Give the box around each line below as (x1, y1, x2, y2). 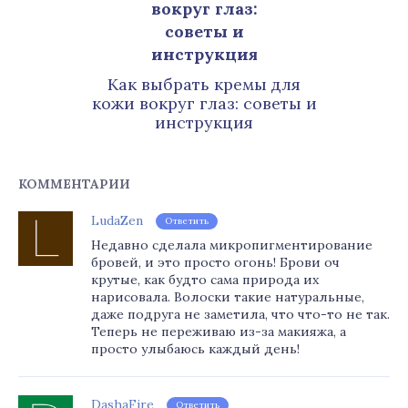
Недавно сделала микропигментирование (91, 237, 372, 253)
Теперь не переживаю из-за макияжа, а (91, 323, 346, 340)
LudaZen (91, 212, 143, 229)
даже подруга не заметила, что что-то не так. (91, 306, 390, 322)
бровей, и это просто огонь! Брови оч (91, 254, 340, 270)
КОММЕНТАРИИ (18, 176, 130, 192)
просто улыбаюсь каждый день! (91, 341, 300, 357)
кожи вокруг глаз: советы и (91, 93, 317, 114)
